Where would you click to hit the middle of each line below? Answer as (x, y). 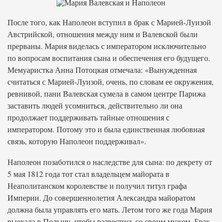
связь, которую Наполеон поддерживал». (77, 141)
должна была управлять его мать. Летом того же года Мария (110, 209)
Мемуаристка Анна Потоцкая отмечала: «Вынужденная (102, 70)
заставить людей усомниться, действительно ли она (95, 105)
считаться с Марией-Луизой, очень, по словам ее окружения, (111, 82)
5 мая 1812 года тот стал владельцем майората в (88, 174)
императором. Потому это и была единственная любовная (106, 129)
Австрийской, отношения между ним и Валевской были (103, 34)
